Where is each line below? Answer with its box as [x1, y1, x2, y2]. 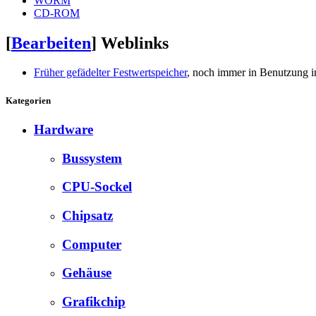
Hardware [34, 121, 93, 137]
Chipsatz [62, 207, 113, 223]
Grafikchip [62, 294, 126, 310]
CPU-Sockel [62, 179, 132, 195]
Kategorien [6, 95, 51, 106]
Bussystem [62, 150, 122, 166]
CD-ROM [34, 6, 80, 19]
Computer [62, 236, 121, 252]
